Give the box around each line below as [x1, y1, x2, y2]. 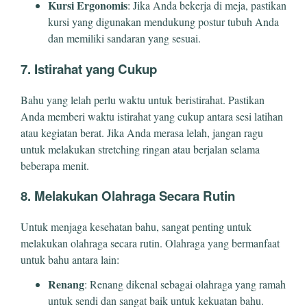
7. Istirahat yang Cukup [21, 59, 157, 78]
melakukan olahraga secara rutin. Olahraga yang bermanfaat [21, 236, 280, 251]
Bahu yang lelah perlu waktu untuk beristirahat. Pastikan [21, 92, 265, 107]
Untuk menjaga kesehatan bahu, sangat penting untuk [21, 219, 251, 234]
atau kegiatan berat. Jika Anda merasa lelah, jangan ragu [21, 125, 263, 140]
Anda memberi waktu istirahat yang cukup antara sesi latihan [21, 108, 283, 123]
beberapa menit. [21, 158, 89, 173]
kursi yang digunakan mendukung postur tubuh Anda [48, 14, 279, 29]
